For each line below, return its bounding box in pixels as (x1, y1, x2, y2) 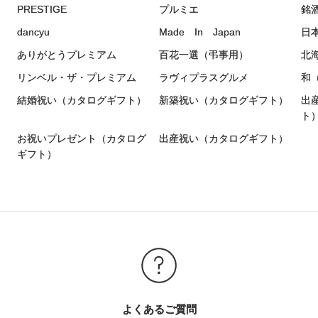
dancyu (17, 26, 50, 38)
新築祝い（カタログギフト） (159, 94, 288, 106)
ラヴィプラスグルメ (159, 71, 248, 83)
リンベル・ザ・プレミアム (17, 71, 136, 83)
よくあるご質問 (121, 302, 197, 315)
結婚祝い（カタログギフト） (17, 94, 146, 106)
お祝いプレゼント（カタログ (17, 132, 146, 144)
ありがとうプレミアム (17, 48, 116, 60)
